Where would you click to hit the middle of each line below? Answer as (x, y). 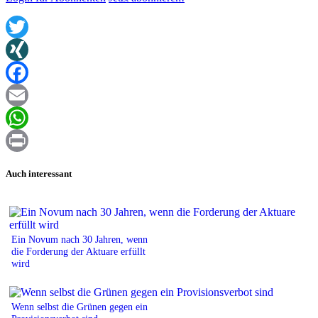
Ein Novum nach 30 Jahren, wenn (79, 239)
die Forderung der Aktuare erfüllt (78, 251)
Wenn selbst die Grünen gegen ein (79, 306)
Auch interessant (39, 173)
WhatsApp (30, 141)
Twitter (22, 50)
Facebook (28, 95)
